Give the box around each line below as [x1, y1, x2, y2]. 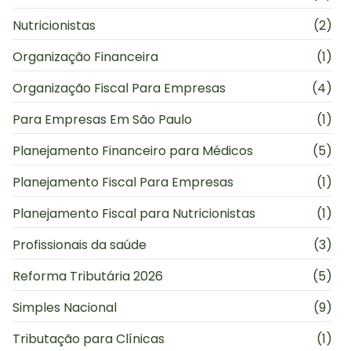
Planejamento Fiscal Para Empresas [13, 173, 233, 192]
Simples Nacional [13, 299, 117, 317]
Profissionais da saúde [13, 236, 147, 255]
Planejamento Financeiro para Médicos [13, 142, 253, 161]
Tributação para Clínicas [13, 330, 165, 349]
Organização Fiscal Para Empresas [13, 79, 226, 98]
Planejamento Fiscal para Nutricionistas [13, 204, 255, 223]
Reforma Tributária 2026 [13, 267, 163, 286]
